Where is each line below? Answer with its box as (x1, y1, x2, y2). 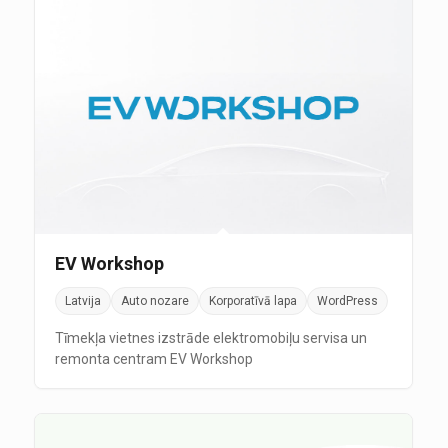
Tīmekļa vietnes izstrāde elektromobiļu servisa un (54, 330, 367, 347)
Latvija (64, 294, 101, 309)
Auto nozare (120, 294, 189, 309)
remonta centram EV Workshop (54, 351, 253, 368)
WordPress (316, 294, 378, 309)
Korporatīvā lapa (208, 294, 297, 309)
